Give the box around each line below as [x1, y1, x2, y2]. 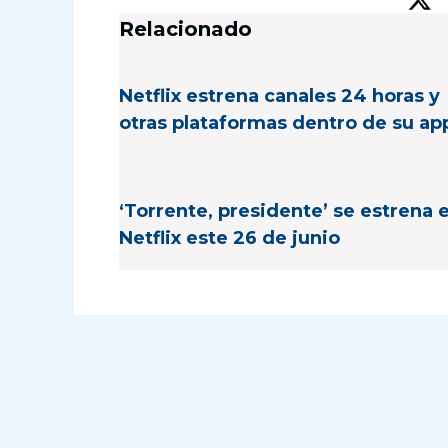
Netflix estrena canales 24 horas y [119, 85, 440, 108]
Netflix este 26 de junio [119, 227, 340, 250]
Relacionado [119, 17, 252, 42]
